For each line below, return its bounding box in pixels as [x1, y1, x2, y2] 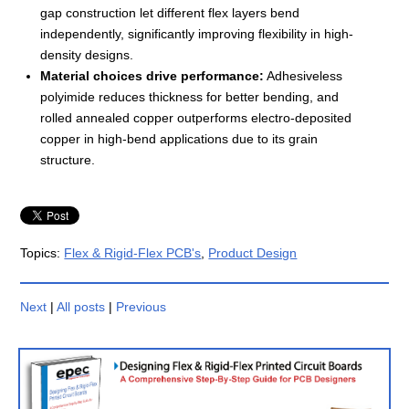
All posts [57, 299, 106, 314]
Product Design [208, 245, 298, 260]
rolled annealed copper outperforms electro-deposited [40, 110, 351, 125]
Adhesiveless [264, 68, 342, 83]
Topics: [20, 245, 65, 260]
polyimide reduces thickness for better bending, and [40, 89, 339, 104]
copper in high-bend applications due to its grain [40, 131, 318, 146]
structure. [40, 152, 95, 167]
